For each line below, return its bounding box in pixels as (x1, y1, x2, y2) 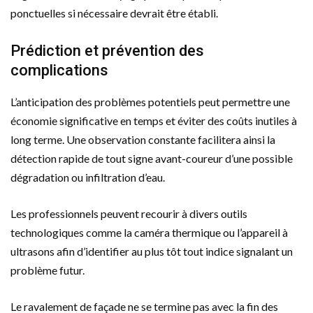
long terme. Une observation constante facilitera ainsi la (10, 132, 275, 146)
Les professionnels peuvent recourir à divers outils (10, 206, 247, 220)
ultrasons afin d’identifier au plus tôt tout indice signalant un (10, 244, 293, 258)
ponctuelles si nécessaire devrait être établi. (10, 6, 218, 20)
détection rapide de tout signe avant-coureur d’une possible (10, 151, 293, 165)
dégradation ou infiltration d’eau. (10, 170, 165, 184)
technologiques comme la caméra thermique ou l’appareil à (10, 225, 288, 239)
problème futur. (10, 263, 85, 277)
